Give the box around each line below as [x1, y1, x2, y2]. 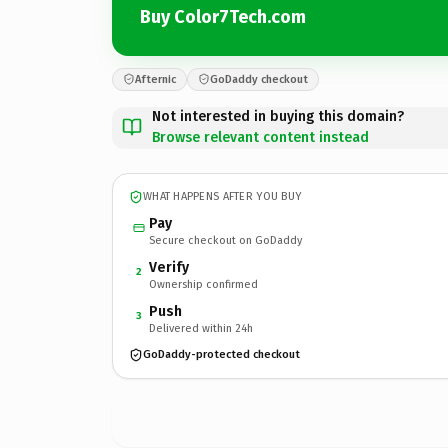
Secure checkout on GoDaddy [149, 233, 302, 247]
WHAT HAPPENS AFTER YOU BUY [143, 190, 302, 203]
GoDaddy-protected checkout [143, 348, 300, 361]
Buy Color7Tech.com [140, 6, 306, 28]
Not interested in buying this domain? [152, 107, 404, 125]
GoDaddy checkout [210, 72, 308, 86]
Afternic [135, 72, 176, 86]
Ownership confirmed [149, 277, 258, 291]
